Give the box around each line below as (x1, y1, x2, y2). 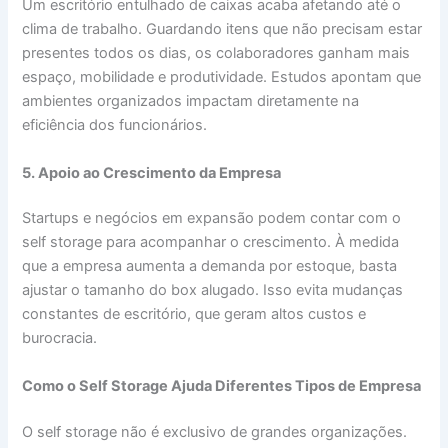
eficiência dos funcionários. (22, 116, 208, 135)
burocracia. (22, 329, 98, 348)
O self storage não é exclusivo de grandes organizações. (22, 422, 408, 441)
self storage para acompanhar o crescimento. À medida (22, 233, 400, 252)
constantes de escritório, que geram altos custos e (22, 305, 367, 324)
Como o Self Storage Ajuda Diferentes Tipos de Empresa (22, 376, 422, 395)
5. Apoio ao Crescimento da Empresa (22, 163, 282, 182)
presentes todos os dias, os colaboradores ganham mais (22, 44, 411, 63)
